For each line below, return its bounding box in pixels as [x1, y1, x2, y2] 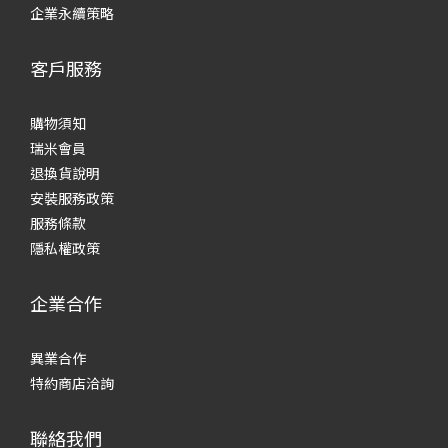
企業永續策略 [30, 3, 114, 23]
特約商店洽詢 [30, 373, 114, 393]
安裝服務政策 [30, 188, 114, 208]
